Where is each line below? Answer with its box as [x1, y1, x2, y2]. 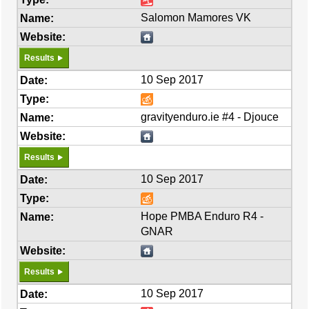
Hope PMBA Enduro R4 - [141, 210, 264, 222]
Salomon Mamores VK [141, 12, 252, 23]
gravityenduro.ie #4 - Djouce [141, 111, 279, 123]
